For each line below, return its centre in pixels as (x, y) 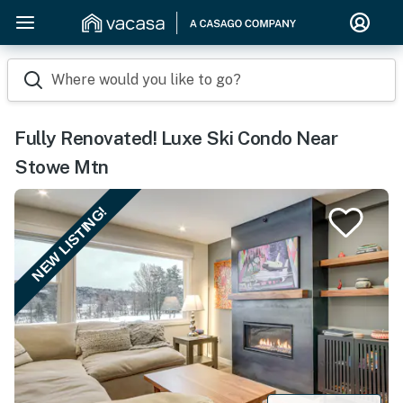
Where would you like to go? (146, 80)
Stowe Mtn (62, 167)
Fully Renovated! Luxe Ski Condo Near (176, 138)
